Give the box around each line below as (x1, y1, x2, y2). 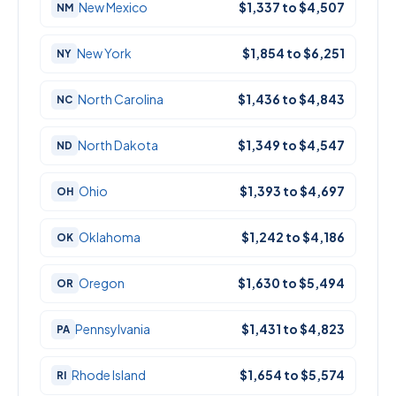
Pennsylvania (75, 321, 150, 338)
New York (77, 45, 132, 62)
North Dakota (78, 137, 158, 154)
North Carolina (78, 91, 164, 108)
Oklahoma (79, 229, 141, 246)
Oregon (79, 275, 125, 292)
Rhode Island (72, 367, 146, 384)
